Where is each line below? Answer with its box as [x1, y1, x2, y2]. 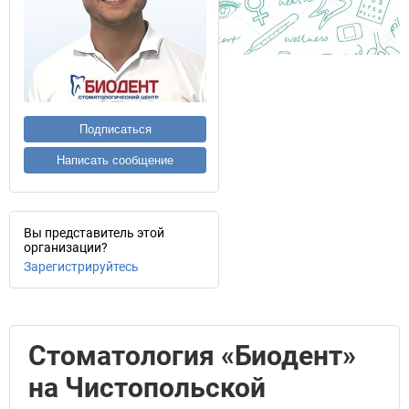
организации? [24, 240, 108, 255]
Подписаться [79, 122, 152, 136]
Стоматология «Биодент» [28, 340, 356, 372]
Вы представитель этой [24, 225, 164, 240]
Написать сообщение [57, 153, 173, 167]
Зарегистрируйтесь [24, 259, 139, 274]
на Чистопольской [28, 372, 266, 404]
